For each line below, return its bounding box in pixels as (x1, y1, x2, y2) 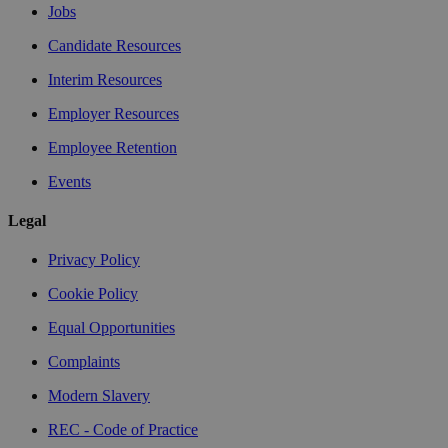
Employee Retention (48, 138, 177, 156)
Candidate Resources (48, 36, 181, 54)
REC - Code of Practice (48, 421, 198, 439)
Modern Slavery (48, 387, 150, 405)
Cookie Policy (48, 285, 138, 303)
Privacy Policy (48, 251, 140, 269)
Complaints (48, 353, 120, 371)
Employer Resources (48, 104, 179, 122)
